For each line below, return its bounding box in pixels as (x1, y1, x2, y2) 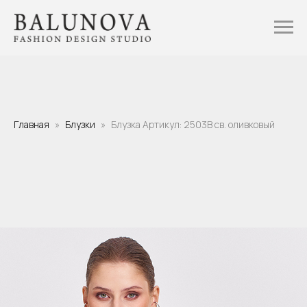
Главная (14, 117, 49, 131)
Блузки (65, 117, 95, 131)
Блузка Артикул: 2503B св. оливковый (111, 117, 275, 131)
